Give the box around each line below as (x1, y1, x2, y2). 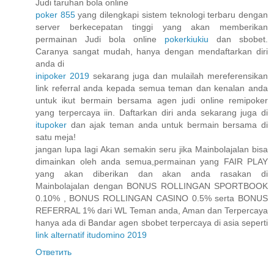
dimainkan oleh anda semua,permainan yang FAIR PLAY (35, 156, 268, 166)
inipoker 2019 (35, 70, 89, 81)
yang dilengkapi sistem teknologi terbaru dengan (75, 9, 268, 20)
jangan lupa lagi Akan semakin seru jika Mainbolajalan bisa (35, 144, 268, 154)
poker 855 (35, 9, 75, 20)
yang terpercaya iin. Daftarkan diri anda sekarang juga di (35, 107, 268, 117)
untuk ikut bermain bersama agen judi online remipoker (35, 95, 268, 105)
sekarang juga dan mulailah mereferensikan (89, 70, 268, 81)
